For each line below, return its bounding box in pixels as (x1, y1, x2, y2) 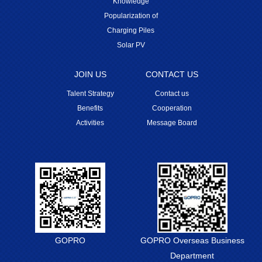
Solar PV (116, 40, 145, 49)
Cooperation (151, 104, 192, 112)
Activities (76, 118, 105, 127)
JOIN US (74, 69, 106, 79)
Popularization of (104, 11, 158, 20)
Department (170, 250, 214, 260)
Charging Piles (107, 26, 155, 35)
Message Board (146, 118, 197, 127)
